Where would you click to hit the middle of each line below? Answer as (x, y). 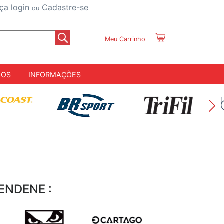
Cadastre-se (64, 7)
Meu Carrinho (125, 39)
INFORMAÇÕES (55, 74)
